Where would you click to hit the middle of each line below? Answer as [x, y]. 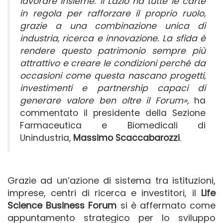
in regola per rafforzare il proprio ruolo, [113, 13]
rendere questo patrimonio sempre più [113, 51]
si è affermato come [166, 205]
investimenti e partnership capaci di [113, 88]
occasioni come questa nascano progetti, [113, 75]
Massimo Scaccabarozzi [126, 138]
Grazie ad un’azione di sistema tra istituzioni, [111, 180]
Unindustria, [47, 138]
